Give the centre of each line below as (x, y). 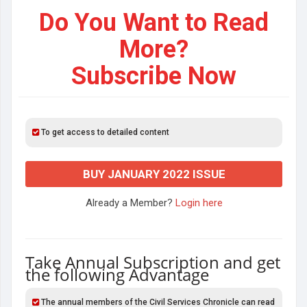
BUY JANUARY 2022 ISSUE (154, 174)
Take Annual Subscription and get (153, 262)
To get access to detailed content (104, 132)
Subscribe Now (154, 76)
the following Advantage (117, 274)
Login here (199, 203)
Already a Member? (130, 203)
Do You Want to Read (154, 23)
